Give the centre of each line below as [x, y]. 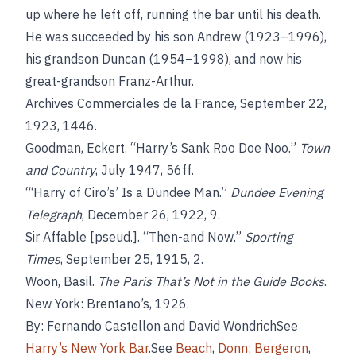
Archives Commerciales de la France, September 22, [176, 103]
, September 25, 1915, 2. [132, 259]
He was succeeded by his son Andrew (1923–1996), [176, 37]
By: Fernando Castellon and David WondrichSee [162, 326]
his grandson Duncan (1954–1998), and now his [164, 59]
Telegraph [54, 215]
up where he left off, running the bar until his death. [173, 14]
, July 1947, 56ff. [145, 170]
